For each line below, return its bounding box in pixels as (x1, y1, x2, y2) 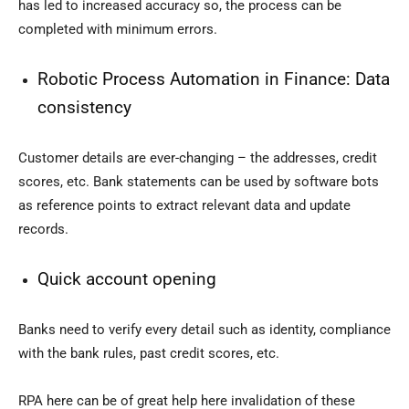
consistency (37, 98, 131, 119)
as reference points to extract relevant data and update (18, 197, 351, 215)
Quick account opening (37, 269, 216, 290)
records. (18, 221, 68, 238)
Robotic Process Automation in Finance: (37, 69, 355, 90)
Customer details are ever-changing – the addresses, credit (18, 150, 377, 167)
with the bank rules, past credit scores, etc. (18, 345, 279, 362)
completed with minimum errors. (18, 21, 217, 38)
